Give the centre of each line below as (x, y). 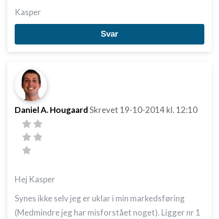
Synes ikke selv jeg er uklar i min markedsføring (100, 198)
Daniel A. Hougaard (51, 110)
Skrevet (105, 110)
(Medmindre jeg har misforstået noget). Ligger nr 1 (108, 212)
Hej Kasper (35, 179)
